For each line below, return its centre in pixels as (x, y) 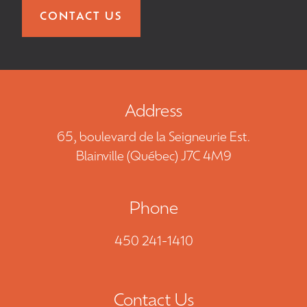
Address (153, 113)
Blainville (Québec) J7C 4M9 (153, 158)
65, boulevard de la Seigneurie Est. (153, 138)
